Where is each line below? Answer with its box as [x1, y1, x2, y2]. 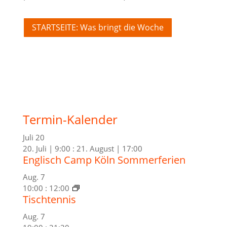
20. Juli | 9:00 [22, 143, 70, 154]
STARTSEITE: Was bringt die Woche [31, 21, 164, 33]
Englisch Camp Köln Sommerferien [22, 153, 185, 167]
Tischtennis [22, 192, 76, 206]
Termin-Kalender [22, 110, 118, 128]
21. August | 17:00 [76, 143, 142, 154]
